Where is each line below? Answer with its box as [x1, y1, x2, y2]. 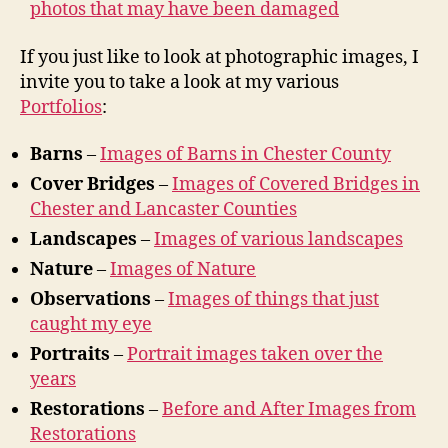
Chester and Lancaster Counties [30, 198, 297, 221]
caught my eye [30, 313, 152, 336]
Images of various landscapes [154, 228, 403, 251]
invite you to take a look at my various [20, 70, 339, 94]
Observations [30, 288, 151, 311]
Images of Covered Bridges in [172, 173, 420, 196]
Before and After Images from [162, 398, 416, 421]
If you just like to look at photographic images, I [20, 45, 419, 69]
